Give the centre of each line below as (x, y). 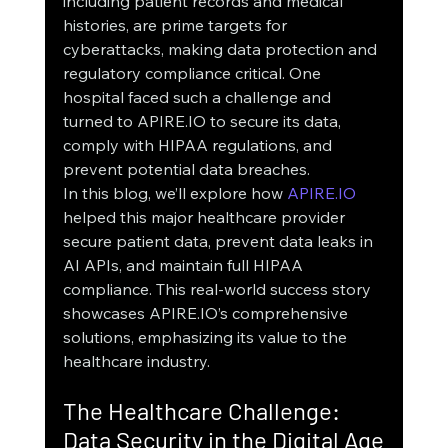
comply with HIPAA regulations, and (199, 145)
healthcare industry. (136, 361)
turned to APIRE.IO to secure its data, (203, 121)
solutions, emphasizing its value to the (206, 337)
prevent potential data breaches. (186, 169)
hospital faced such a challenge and (198, 97)
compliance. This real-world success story (218, 289)
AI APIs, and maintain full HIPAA (184, 265)
